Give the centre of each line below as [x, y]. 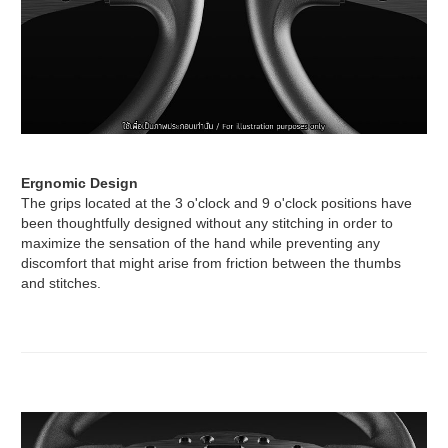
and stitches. [61, 282]
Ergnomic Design [79, 182]
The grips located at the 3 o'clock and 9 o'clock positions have [216, 202]
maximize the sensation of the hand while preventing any [200, 242]
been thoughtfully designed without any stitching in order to [207, 222]
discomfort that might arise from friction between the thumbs [211, 262]
